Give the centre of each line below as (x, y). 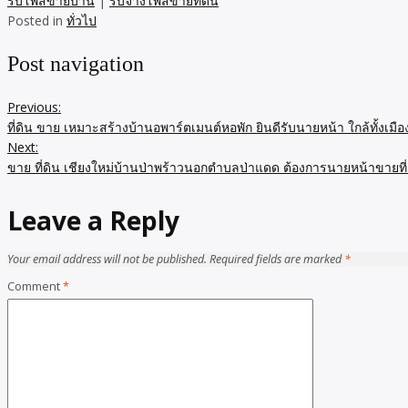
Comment (35, 287)
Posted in (37, 20)
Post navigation (76, 63)
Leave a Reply (93, 220)
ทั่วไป (82, 20)
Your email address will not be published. (107, 260)
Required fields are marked (277, 260)
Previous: (34, 107)
